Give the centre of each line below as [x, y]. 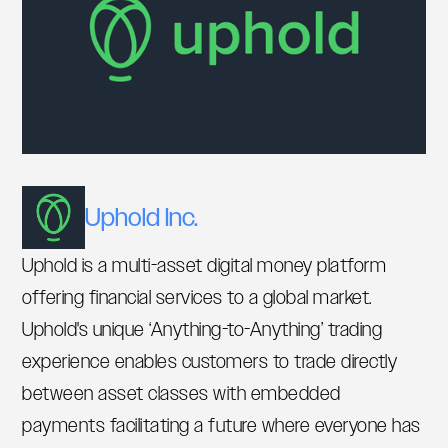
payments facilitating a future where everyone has [221, 424]
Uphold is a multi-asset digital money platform [204, 264]
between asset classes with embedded [181, 392]
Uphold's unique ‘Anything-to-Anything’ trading [202, 328]
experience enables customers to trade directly [210, 360]
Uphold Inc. [142, 217]
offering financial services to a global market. [197, 296]
